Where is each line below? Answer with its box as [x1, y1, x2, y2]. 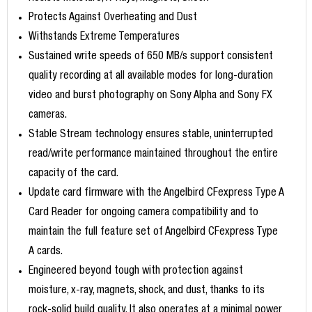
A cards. [28, 247, 63, 258]
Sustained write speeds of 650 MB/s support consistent [28, 52, 273, 63]
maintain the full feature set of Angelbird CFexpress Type [28, 227, 278, 239]
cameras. [28, 110, 67, 122]
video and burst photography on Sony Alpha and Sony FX [28, 91, 272, 102]
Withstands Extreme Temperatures [28, 32, 180, 44]
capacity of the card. [28, 169, 118, 180]
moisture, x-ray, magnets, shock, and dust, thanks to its [28, 286, 265, 297]
